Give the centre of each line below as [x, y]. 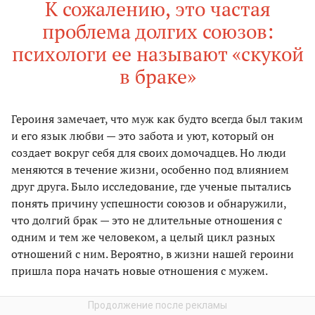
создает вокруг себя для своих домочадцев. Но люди [149, 152]
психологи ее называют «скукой [157, 53]
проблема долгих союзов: [157, 31]
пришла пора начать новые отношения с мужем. [140, 270]
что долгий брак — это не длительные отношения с [147, 220]
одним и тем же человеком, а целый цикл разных [143, 237]
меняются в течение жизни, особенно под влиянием [150, 169]
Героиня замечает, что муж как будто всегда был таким [157, 118]
